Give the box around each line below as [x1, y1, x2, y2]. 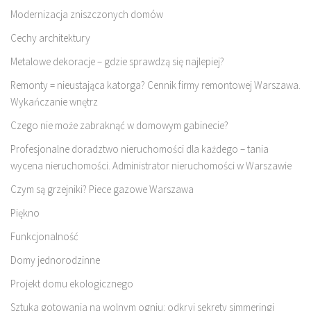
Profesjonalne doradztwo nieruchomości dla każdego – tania [10, 142, 269, 155]
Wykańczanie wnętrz [10, 94, 98, 108]
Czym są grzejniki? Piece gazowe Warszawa [10, 182, 194, 196]
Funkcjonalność [10, 229, 78, 243]
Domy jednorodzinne [10, 253, 100, 267]
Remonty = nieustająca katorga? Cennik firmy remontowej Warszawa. [10, 78, 301, 92]
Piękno [10, 205, 40, 219]
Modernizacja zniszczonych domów [10, 7, 163, 21]
